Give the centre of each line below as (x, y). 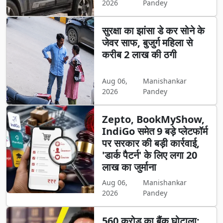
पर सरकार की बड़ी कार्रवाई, (151, 143)
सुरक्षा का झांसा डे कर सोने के (153, 31)
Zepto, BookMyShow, (153, 119)
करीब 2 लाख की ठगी (139, 55)
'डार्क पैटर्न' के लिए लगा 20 (149, 155)
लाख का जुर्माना (129, 167)
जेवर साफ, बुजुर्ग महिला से (147, 43)
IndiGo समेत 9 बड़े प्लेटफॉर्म (155, 131)
